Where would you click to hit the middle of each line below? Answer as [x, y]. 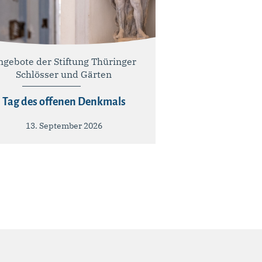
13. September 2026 [64, 125]
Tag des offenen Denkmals [64, 101]
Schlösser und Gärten [64, 74]
